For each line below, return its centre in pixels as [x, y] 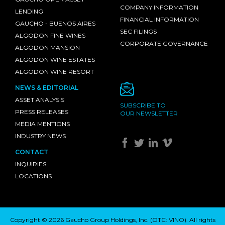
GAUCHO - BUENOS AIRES [55, 23]
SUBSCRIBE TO [143, 105]
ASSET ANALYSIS [40, 100]
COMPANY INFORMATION [159, 7]
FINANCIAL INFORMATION [159, 19]
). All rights [200, 220]
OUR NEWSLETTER [149, 113]
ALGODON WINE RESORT [54, 72]
